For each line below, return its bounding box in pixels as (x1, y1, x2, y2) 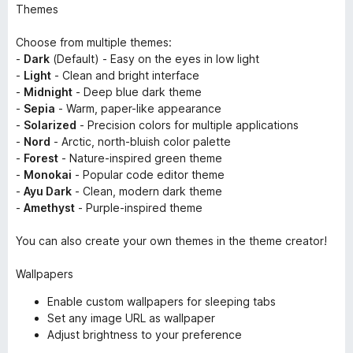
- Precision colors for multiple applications (76, 118, 299, 132)
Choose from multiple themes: (16, 35, 172, 49)
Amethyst (24, 201, 75, 214)
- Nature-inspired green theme (58, 151, 222, 165)
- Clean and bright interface (51, 69, 199, 82)
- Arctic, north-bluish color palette (50, 135, 231, 148)
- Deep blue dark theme (72, 85, 202, 98)
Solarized (24, 118, 76, 132)
